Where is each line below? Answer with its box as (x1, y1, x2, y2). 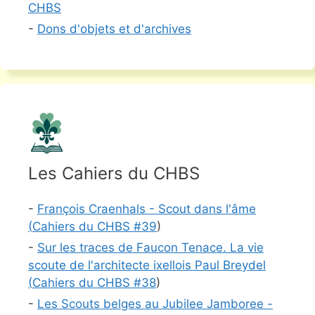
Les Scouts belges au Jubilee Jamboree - (37, 297, 273, 311)
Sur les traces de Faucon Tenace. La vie (37, 240, 264, 255)
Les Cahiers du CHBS (28, 163, 200, 184)
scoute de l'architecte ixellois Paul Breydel (28, 258, 266, 273)
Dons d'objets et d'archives (37, 22, 191, 37)
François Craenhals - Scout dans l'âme (37, 202, 256, 217)
